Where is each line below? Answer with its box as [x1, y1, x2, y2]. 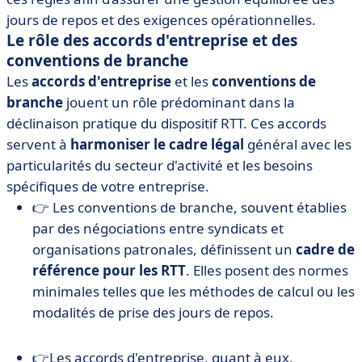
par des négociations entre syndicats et [32, 219, 284, 238]
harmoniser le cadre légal [70, 135, 244, 154]
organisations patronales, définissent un [32, 240, 296, 259]
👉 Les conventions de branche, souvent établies [32, 198, 347, 217]
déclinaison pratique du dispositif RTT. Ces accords [6, 114, 326, 133]
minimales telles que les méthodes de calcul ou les [32, 282, 355, 301]
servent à [6, 135, 70, 154]
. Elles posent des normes [186, 261, 348, 280]
